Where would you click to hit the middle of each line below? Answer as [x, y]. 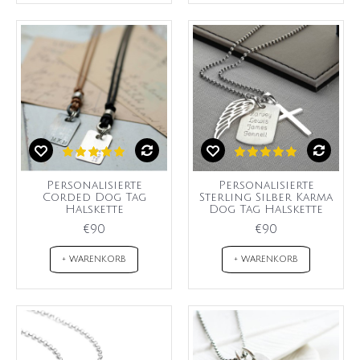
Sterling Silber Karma [266, 198]
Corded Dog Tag [94, 198]
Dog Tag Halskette [266, 210]
